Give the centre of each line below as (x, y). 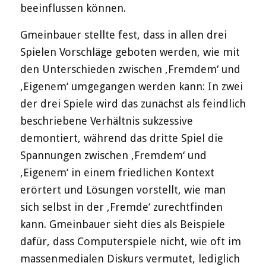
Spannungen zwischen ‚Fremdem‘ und (113, 155)
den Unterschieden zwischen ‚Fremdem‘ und (130, 69)
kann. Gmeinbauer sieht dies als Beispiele (122, 224)
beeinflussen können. (73, 8)
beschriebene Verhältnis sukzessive (106, 121)
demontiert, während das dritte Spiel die (121, 138)
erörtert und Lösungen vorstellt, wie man (123, 189)
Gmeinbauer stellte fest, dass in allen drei (123, 34)
